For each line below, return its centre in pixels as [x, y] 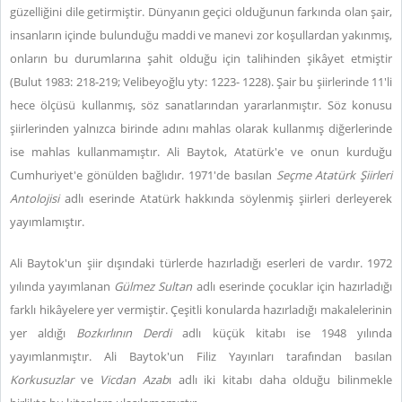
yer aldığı [44, 333]
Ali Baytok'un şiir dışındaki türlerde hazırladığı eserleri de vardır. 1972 [201, 263]
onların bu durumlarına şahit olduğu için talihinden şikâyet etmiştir [201, 58]
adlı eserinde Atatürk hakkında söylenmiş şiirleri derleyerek [228, 198]
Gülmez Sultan [153, 286]
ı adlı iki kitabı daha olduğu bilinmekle [281, 380]
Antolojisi [37, 198]
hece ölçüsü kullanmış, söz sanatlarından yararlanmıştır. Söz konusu [201, 105]
